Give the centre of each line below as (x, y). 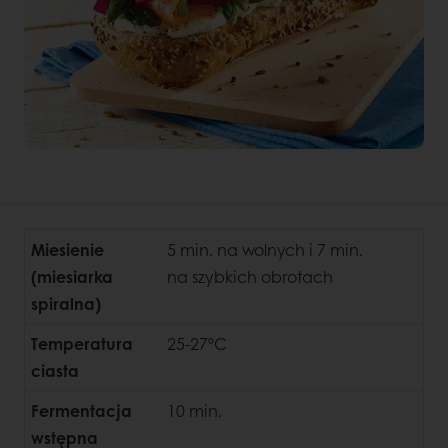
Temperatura (82, 343)
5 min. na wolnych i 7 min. (265, 249)
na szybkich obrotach (250, 276)
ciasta (55, 370)
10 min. (194, 410)
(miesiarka (72, 276)
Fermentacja (81, 410)
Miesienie (67, 249)
